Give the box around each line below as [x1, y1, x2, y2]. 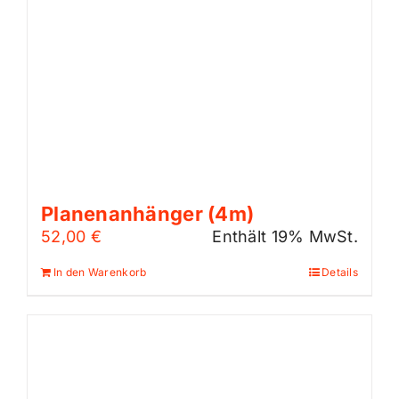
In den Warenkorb [53, 265, 147, 279]
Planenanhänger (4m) [41, 202, 255, 225]
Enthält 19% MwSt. [212, 227, 358, 246]
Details [322, 265, 358, 279]
